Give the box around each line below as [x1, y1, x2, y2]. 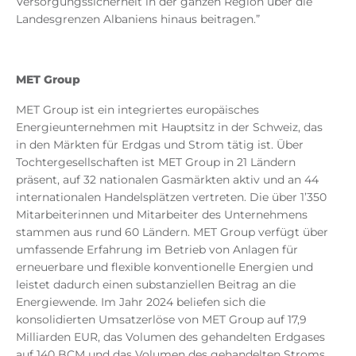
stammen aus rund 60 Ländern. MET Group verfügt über [16, 224, 328, 239]
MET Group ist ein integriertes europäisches [16, 102, 259, 117]
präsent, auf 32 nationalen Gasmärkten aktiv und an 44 [16, 172, 319, 187]
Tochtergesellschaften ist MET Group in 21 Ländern [16, 154, 296, 169]
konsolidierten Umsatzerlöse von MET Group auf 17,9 [16, 311, 307, 327]
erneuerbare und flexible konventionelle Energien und [16, 259, 313, 274]
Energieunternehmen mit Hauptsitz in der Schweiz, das [16, 119, 323, 134]
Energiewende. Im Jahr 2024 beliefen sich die [16, 294, 265, 309]
